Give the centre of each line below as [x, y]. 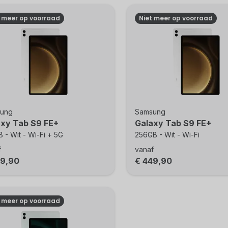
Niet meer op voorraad [176, 18]
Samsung [150, 112]
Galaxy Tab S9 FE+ [173, 123]
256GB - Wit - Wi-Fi [167, 135]
